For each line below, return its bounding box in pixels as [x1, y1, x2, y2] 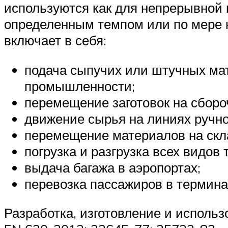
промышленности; [24, 77, 135, 94]
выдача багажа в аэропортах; [24, 159, 201, 176]
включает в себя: [4, 32, 106, 48]
